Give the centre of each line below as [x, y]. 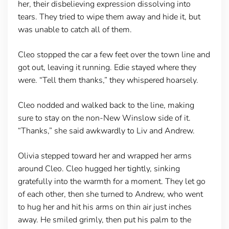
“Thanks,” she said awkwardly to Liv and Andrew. [106, 131]
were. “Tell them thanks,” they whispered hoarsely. [108, 80]
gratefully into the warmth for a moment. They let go [111, 181]
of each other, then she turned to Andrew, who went [110, 194]
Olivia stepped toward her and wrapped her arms [105, 156]
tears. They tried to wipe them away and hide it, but [109, 17]
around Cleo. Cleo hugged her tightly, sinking [99, 168]
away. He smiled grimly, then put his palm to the [104, 220]
